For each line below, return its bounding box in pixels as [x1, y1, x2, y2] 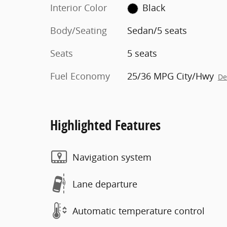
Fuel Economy [50, 70, 110, 82]
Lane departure [72, 177, 137, 190]
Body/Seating [50, 24, 107, 36]
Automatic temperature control [72, 204, 205, 217]
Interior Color [50, 2, 107, 14]
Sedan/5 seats [127, 24, 187, 36]
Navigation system [72, 150, 152, 163]
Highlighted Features [50, 116, 161, 134]
